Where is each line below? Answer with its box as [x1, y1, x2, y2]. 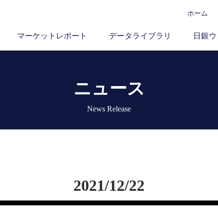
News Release [87, 105, 131, 113]
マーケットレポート [17, 32, 87, 40]
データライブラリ [109, 32, 171, 40]
